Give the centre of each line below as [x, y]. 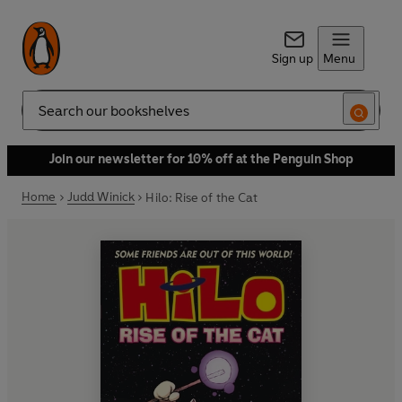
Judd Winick [101, 197]
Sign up [292, 59]
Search [41, 118]
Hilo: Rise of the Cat [201, 197]
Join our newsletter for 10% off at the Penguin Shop [201, 159]
